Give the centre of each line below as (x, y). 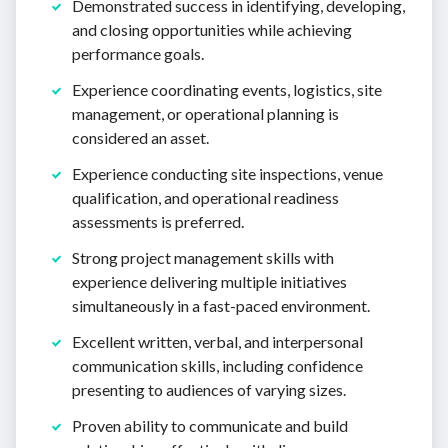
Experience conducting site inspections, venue (227, 173)
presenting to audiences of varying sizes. (209, 389)
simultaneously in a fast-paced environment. (221, 305)
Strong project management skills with (203, 257)
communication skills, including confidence (217, 365)
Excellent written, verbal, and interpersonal (217, 341)
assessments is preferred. (158, 221)
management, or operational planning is (205, 113)
